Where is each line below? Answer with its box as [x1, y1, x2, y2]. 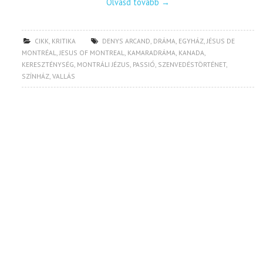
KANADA [178, 48, 205, 58]
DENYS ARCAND [102, 36, 151, 46]
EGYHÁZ [178, 36, 204, 46]
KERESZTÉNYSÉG [22, 60, 75, 69]
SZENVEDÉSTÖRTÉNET [158, 60, 227, 69]
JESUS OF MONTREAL [59, 48, 125, 58]
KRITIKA [52, 36, 76, 46]
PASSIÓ [133, 60, 156, 69]
